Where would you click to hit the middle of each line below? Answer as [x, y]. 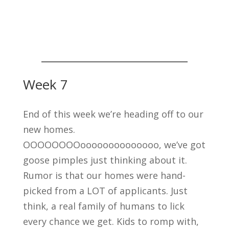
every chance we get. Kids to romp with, [111, 221]
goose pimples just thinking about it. [105, 160]
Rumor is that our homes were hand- [104, 175]
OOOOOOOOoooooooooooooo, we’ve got [114, 144]
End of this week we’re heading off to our [113, 114]
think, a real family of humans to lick [104, 206]
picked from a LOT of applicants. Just [105, 190]
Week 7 [45, 84]
